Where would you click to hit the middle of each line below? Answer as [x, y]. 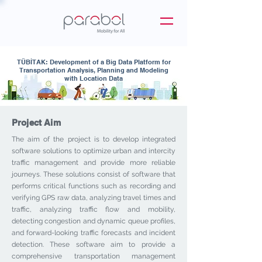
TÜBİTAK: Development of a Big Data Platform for [94, 62]
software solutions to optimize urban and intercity [94, 151]
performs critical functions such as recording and [94, 186]
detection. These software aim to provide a [94, 244]
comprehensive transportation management [94, 256]
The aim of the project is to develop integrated [94, 139]
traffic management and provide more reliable [94, 163]
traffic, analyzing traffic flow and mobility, [94, 209]
